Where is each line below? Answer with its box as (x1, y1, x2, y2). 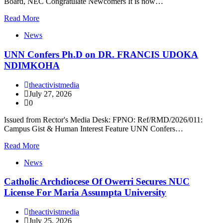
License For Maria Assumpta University (4, 187, 166, 198)
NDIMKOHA (4, 60, 60, 71)
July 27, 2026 (29, 89, 72, 98)
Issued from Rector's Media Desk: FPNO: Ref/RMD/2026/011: (4, 115, 203, 124)
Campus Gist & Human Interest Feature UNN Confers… (4, 124, 183, 133)
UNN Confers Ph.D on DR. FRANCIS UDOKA (4, 49, 198, 60)
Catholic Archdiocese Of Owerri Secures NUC (4, 176, 190, 187)
